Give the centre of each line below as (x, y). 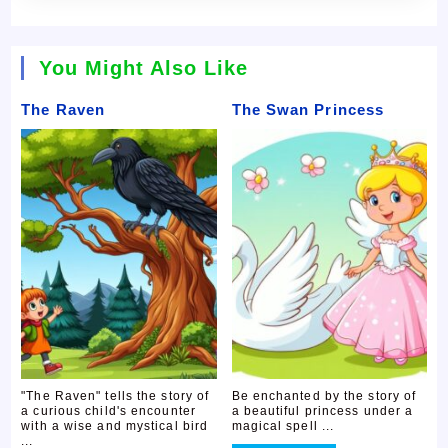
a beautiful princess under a (322, 411)
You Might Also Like (144, 68)
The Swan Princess (308, 110)
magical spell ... (283, 426)
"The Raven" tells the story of (115, 396)
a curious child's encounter (108, 411)
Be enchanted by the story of (324, 396)
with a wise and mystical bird (115, 426)
